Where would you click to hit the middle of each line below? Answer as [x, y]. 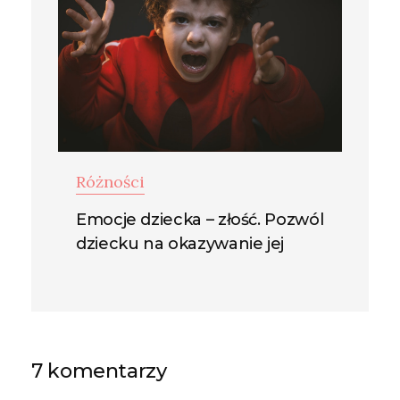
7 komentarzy [99, 371]
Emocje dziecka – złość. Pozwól [200, 219]
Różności [110, 181]
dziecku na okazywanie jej [180, 243]
